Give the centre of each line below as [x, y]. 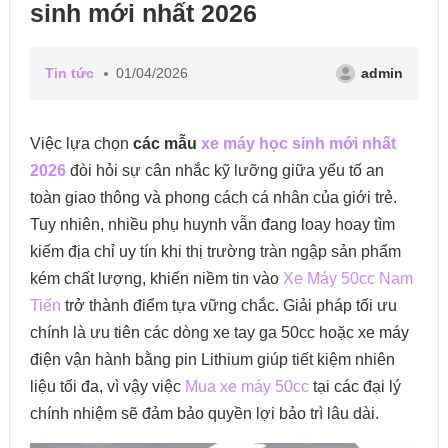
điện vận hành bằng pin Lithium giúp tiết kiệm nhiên [212, 359]
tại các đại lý [354, 386]
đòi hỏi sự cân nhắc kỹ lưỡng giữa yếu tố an [224, 170]
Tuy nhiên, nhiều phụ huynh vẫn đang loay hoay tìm [212, 224]
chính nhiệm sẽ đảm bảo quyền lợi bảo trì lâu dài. [206, 413]
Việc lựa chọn [81, 143]
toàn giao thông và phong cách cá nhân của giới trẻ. [213, 197]
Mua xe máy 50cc [246, 386]
